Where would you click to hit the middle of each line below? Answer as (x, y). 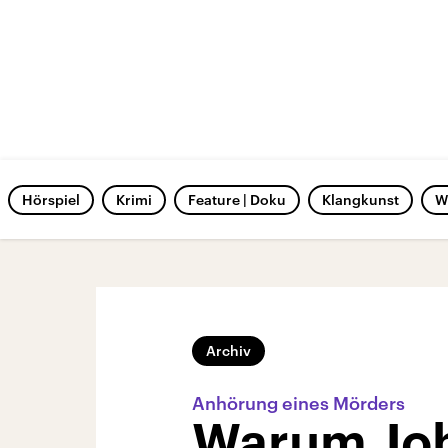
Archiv (228, 350)
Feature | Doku (237, 199)
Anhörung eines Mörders (298, 403)
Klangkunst (360, 199)
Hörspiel (51, 199)
